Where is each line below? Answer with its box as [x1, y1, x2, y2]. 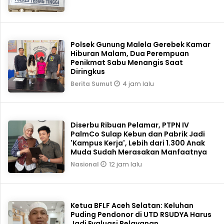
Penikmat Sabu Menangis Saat [70, 57, 183, 67]
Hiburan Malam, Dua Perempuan [70, 48, 189, 58]
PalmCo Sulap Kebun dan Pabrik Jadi [70, 128, 205, 139]
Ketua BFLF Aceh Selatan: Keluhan [70, 200, 194, 210]
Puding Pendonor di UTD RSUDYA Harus [70, 209, 212, 219]
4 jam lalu [122, 78, 154, 88]
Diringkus [70, 66, 105, 76]
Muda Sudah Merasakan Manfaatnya [70, 146, 207, 157]
